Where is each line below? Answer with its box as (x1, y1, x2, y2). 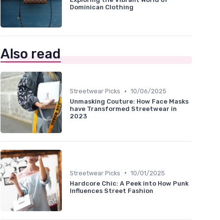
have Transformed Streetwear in (70, 105, 177, 113)
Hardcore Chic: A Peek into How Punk (70, 179, 189, 187)
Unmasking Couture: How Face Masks (70, 98, 189, 106)
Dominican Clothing (70, 3, 134, 11)
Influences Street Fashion (70, 187, 153, 194)
